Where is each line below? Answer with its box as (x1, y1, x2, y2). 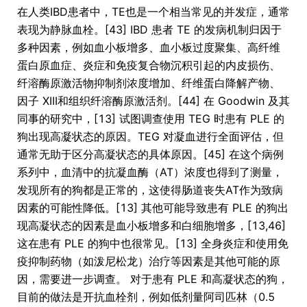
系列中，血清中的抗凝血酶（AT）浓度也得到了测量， (17, 165, 283, 180)
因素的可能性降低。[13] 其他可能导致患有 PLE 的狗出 (17, 201, 288, 215)
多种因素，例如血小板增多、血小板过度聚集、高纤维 (17, 40, 280, 55)
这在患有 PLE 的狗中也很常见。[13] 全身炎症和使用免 (17, 236, 288, 251)
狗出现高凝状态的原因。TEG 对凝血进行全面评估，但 (17, 130, 284, 144)
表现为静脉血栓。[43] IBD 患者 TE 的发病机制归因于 (17, 23, 282, 37)
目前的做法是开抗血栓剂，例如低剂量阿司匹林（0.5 (17, 290, 275, 304)
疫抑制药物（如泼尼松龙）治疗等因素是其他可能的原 (17, 254, 280, 269)
